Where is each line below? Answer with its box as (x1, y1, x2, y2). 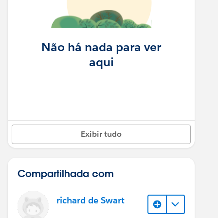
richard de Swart (56, 195, 125, 206)
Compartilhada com (18, 166, 114, 180)
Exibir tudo (81, 128, 122, 139)
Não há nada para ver (41, 39, 161, 54)
